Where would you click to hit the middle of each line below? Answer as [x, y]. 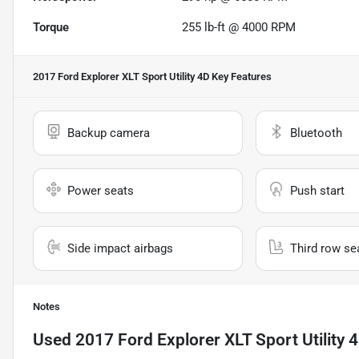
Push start [317, 191]
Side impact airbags [120, 249]
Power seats [101, 191]
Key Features [240, 77]
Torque [51, 28]
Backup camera [109, 133]
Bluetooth [316, 133]
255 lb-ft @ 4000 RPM [239, 28]
